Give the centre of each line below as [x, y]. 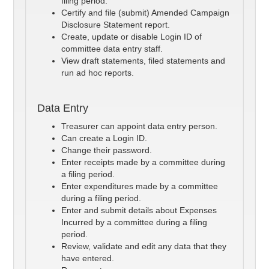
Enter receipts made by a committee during [144, 162]
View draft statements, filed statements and [144, 61]
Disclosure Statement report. [116, 25]
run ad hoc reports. [98, 73]
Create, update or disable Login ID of [132, 37]
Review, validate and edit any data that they [144, 246]
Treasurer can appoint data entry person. [140, 126]
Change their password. [107, 150]
